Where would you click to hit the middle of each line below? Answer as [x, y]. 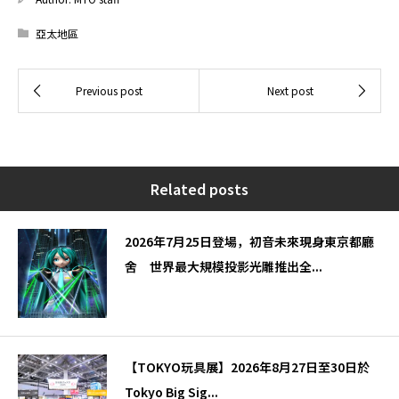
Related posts [199, 189]
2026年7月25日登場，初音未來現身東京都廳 [249, 242]
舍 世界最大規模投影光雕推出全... [224, 267]
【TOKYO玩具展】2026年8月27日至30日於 [247, 367]
